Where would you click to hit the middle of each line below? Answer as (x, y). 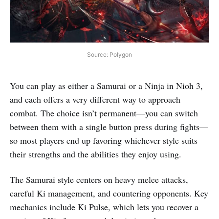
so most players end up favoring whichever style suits (104, 140)
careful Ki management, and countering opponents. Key (109, 193)
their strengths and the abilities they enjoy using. (96, 154)
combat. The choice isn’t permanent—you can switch (104, 113)
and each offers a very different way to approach (95, 99)
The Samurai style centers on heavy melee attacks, (99, 179)
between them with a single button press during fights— (109, 126)
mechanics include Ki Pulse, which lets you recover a (104, 207)
